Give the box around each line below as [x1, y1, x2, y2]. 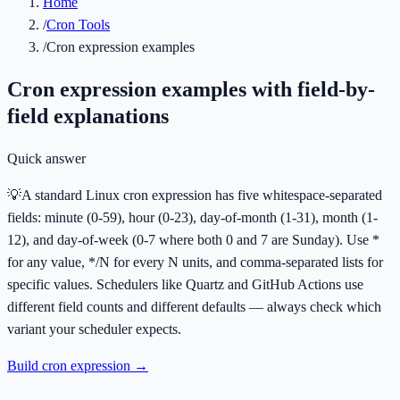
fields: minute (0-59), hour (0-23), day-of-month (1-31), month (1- [7, 209, 378, 225]
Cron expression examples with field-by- [7, 77, 375, 101]
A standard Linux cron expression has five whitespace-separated [21, 187, 382, 203]
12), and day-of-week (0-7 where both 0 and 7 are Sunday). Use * [7, 231, 379, 247]
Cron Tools [46, 17, 110, 32]
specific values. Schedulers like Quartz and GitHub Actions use [7, 276, 363, 292]
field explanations [7, 104, 169, 128]
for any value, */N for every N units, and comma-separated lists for [7, 254, 383, 270]
